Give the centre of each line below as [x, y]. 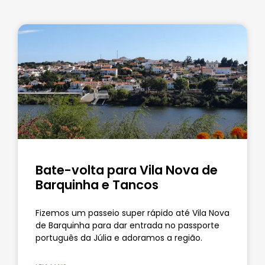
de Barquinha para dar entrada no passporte [127, 225]
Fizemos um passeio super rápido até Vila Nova [132, 213]
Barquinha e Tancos [97, 185]
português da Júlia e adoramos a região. [119, 237]
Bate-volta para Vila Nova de [127, 170]
